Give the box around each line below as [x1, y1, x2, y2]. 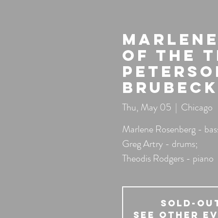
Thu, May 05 [122, 100, 171, 115]
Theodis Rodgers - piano [122, 151, 214, 166]
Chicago [181, 100, 213, 115]
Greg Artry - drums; [122, 137, 198, 151]
